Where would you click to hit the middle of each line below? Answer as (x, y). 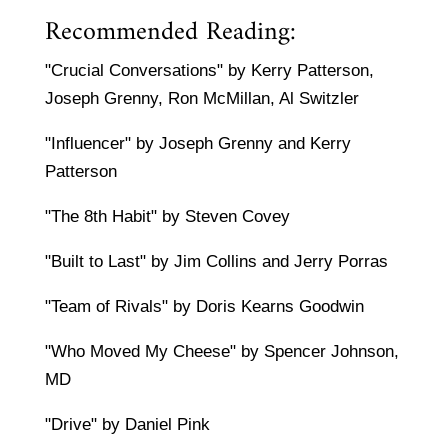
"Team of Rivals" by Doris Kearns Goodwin (204, 307)
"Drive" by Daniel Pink (127, 425)
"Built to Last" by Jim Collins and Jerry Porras (216, 262)
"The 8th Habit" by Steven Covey (167, 217)
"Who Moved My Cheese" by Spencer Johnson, (221, 352)
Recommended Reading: (170, 33)
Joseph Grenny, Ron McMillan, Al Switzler (201, 99)
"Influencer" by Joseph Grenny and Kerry (197, 144)
